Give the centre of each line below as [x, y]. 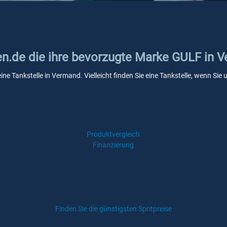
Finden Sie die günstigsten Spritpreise [113, 209]
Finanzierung [113, 145]
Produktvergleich [113, 134]
